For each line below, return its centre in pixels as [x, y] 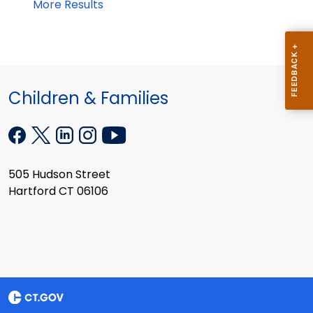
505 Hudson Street [59, 174]
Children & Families [88, 99]
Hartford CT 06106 [58, 191]
